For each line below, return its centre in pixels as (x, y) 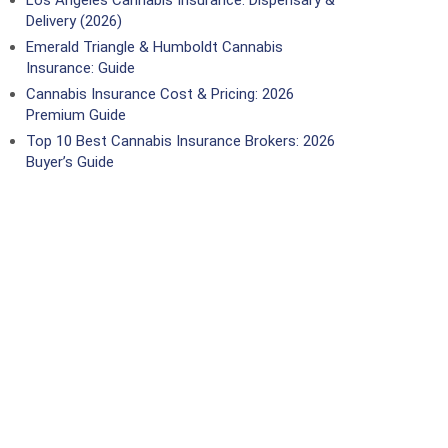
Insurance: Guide (80, 68)
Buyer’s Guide (70, 162)
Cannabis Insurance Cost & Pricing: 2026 (160, 94)
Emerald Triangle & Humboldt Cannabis (154, 47)
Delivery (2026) (74, 21)
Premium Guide (76, 115)
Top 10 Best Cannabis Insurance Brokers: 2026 (180, 141)
